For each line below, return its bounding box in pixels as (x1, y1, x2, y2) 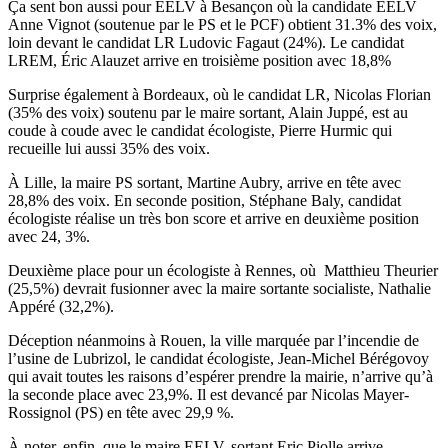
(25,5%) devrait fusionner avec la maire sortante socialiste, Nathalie (8, 279, 431, 297)
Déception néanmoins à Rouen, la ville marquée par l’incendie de (8, 331, 419, 349)
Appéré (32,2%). (8, 297, 114, 315)
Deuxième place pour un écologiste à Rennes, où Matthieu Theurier (8, 261, 438, 279)
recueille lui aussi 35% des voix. (8, 139, 210, 157)
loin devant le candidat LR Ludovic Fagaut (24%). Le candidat (8, 33, 404, 51)
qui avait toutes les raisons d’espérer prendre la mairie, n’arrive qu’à (8, 367, 433, 385)
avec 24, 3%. (8, 227, 90, 245)
